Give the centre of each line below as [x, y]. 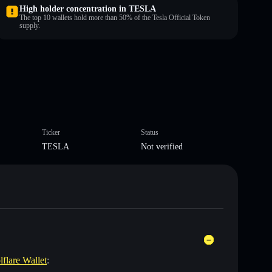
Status [150, 132]
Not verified [162, 146]
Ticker [51, 132]
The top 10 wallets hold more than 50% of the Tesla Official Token [115, 17]
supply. [30, 25]
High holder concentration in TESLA [88, 8]
